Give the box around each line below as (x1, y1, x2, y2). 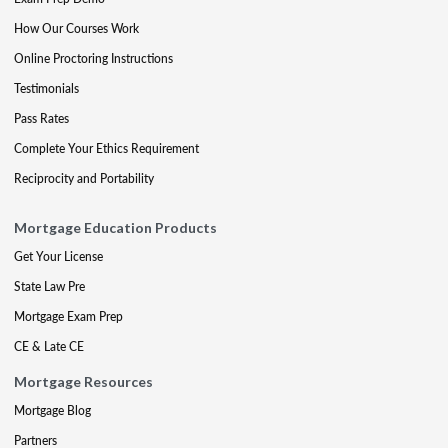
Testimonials (14, 80, 79, 97)
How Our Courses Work (14, 20, 139, 37)
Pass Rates (14, 110, 69, 127)
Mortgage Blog (14, 402, 91, 419)
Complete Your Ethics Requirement (14, 140, 199, 157)
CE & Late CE (14, 338, 84, 355)
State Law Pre (14, 278, 85, 295)
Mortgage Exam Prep (14, 308, 123, 325)
